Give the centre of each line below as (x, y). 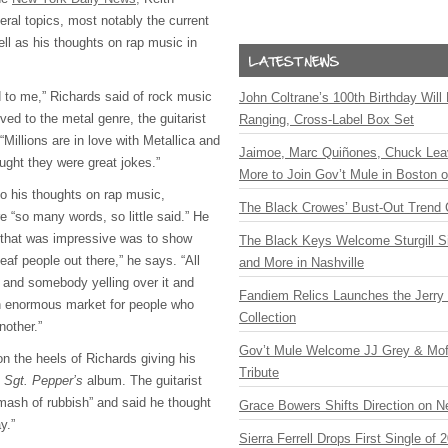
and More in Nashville (301, 262)
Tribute (259, 372)
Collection (267, 317)
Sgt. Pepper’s (43, 380)
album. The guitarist (142, 380)
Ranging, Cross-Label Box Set (326, 119)
